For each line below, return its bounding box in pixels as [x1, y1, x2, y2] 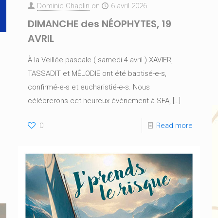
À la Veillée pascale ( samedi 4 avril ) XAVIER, [27, 55, 173, 64]
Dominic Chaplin [36, 1, 90, 10]
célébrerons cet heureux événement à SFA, [27, 96, 171, 105]
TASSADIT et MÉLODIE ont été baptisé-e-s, [27, 69, 166, 78]
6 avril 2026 [110, 1, 147, 10]
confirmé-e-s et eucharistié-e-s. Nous [27, 82, 150, 91]
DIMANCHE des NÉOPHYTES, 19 [27, 17, 171, 31]
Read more [156, 121, 193, 130]
